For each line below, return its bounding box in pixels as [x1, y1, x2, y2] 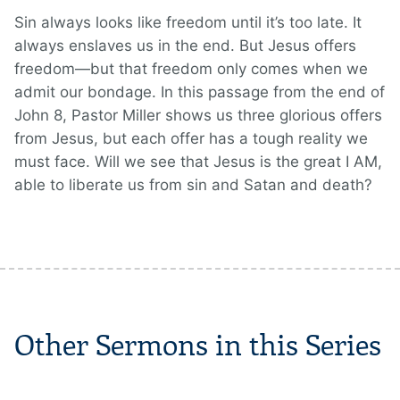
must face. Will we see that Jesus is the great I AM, [14, 153, 382, 171]
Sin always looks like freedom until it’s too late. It [14, 13, 362, 32]
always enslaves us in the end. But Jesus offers [14, 37, 356, 55]
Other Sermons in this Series [14, 329, 381, 364]
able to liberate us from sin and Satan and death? [14, 176, 372, 195]
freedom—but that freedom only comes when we [14, 60, 368, 79]
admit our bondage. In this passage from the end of [14, 83, 385, 102]
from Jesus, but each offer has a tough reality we [14, 129, 368, 148]
